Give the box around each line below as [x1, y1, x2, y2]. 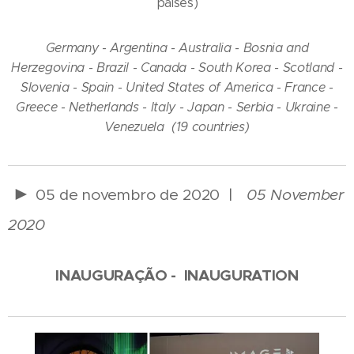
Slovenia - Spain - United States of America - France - [21, 79, 333, 95]
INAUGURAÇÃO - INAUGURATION [55, 265, 299, 285]
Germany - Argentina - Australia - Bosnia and [45, 40, 309, 55]
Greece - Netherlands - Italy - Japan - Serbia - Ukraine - [16, 99, 338, 115]
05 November [247, 184, 344, 204]
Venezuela [104, 119, 168, 134]
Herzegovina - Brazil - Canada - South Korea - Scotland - [11, 59, 343, 75]
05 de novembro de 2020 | [36, 184, 247, 204]
